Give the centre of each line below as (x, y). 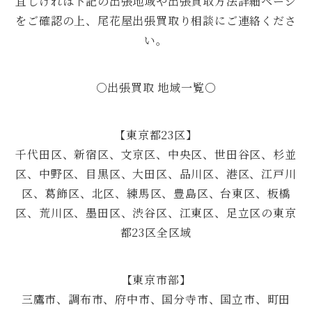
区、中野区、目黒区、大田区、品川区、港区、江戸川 (156, 173)
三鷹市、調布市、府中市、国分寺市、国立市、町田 (156, 299)
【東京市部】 (156, 279)
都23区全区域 (156, 232)
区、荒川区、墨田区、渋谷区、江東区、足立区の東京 (156, 212)
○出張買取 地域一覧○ (156, 87)
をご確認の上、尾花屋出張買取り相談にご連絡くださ (156, 20)
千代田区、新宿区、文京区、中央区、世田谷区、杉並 (156, 154)
